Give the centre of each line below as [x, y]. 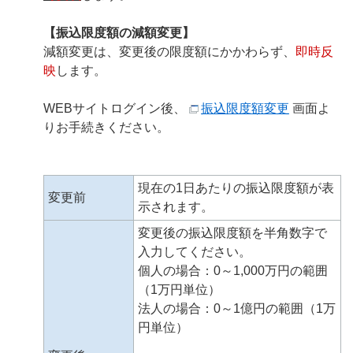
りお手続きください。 [106, 127]
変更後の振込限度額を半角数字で [232, 233]
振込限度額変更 [245, 108]
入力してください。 [195, 252]
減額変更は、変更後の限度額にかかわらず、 [169, 52]
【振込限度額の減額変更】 [119, 33]
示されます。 [176, 207]
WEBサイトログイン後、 [116, 108]
